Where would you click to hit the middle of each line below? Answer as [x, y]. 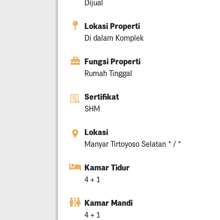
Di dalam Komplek [114, 38]
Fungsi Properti [112, 61]
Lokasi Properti [112, 26]
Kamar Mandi [109, 203]
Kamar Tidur [107, 167]
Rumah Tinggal [108, 73]
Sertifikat [102, 96]
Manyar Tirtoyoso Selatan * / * [133, 144]
